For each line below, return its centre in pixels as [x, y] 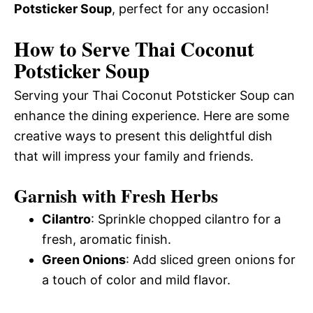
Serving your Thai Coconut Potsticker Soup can [154, 95]
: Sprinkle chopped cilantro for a [186, 219]
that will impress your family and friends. [134, 156]
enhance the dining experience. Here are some [152, 115]
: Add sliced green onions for [211, 259]
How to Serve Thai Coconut [134, 49]
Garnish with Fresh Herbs [116, 195]
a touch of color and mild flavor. [136, 279]
